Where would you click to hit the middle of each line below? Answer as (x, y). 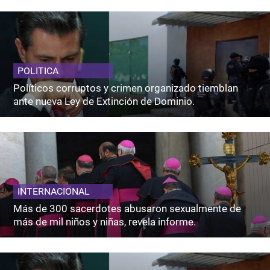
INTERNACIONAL (54, 191)
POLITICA (38, 71)
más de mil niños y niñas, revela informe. (105, 221)
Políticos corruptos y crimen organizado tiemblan (126, 88)
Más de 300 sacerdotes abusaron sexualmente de (127, 208)
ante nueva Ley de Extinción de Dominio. (104, 101)
